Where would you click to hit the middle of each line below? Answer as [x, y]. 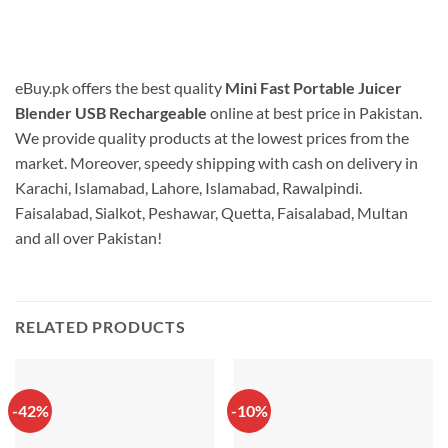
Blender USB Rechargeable [112, 113]
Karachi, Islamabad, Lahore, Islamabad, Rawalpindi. [188, 188]
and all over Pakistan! [88, 238]
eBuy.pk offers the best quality [118, 88]
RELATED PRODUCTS [100, 326]
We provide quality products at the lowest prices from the [212, 138]
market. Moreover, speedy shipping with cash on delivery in [216, 163]
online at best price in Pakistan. [316, 113]
